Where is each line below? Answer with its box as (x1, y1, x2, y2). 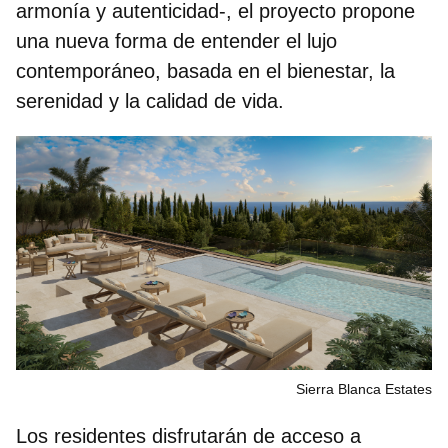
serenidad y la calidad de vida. (16, 89, 284, 112)
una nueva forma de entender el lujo (16, 29, 337, 52)
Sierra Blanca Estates (296, 380, 432, 397)
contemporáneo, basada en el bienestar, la (16, 59, 395, 82)
